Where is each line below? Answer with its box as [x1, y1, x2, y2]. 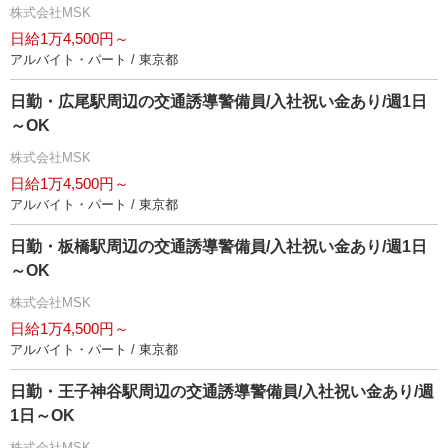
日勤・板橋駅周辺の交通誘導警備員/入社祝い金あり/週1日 [10, 238, 427, 255]
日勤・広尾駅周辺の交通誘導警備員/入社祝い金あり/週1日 [10, 93, 427, 110]
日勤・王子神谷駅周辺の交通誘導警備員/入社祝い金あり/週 [10, 383, 434, 400]
